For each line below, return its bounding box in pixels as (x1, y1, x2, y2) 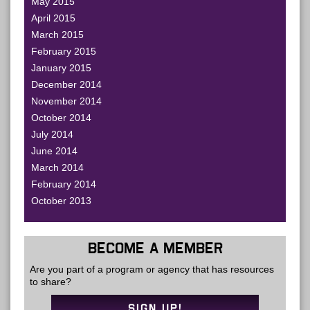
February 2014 (31, 179, 96, 190)
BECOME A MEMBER (87, 241, 223, 257)
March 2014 (31, 162, 84, 173)
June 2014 (31, 145, 77, 156)
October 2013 (31, 195, 91, 206)
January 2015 (31, 62, 91, 73)
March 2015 (31, 29, 84, 40)
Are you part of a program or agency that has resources (30, 264, 275, 275)
